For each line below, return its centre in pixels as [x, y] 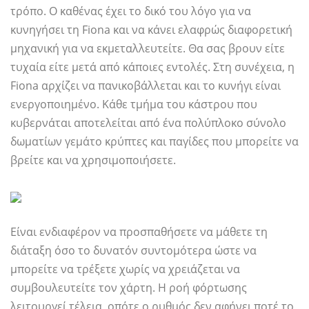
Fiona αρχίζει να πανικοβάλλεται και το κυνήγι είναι [146, 86]
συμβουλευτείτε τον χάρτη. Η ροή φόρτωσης [129, 288]
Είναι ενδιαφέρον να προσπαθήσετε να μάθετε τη [139, 232]
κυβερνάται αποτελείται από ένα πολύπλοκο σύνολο [148, 123]
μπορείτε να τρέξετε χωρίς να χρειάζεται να [125, 269]
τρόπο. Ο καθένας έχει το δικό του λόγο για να [131, 11]
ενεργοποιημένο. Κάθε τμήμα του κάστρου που [134, 104]
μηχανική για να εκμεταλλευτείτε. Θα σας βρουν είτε [148, 49]
